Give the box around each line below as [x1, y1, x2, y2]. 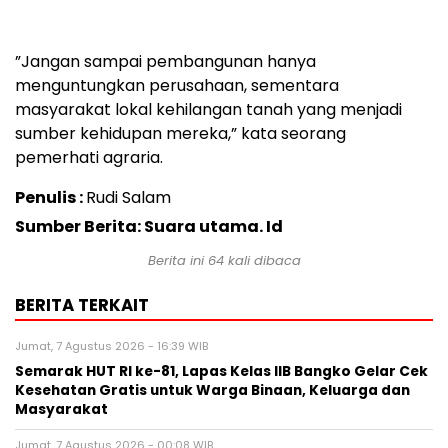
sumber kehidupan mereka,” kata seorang [15, 122, 346, 146]
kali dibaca [223, 251, 301, 271]
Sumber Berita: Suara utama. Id [15, 215, 283, 239]
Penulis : [15, 186, 86, 210]
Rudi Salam [86, 186, 171, 210]
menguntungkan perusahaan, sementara [15, 74, 339, 98]
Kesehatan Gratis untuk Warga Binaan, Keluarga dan [15, 381, 410, 401]
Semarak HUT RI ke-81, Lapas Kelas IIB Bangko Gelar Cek [15, 362, 428, 382]
